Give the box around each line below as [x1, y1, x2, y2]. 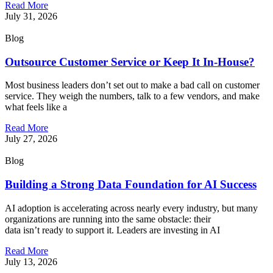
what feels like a [5, 102, 67, 113]
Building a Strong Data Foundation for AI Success [5, 178, 257, 191]
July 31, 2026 [5, 10, 57, 21]
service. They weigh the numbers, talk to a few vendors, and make [5, 91, 260, 102]
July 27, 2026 [5, 133, 57, 144]
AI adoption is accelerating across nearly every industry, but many [5, 202, 258, 213]
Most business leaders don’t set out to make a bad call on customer [5, 80, 260, 91]
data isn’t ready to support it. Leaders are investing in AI [5, 224, 220, 235]
